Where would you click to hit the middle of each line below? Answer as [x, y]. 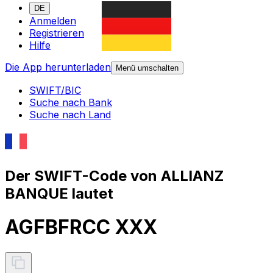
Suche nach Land [70, 115]
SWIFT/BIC [55, 90]
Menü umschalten [147, 68]
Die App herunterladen [58, 67]
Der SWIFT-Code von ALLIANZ [114, 175]
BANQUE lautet [59, 193]
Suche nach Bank [71, 103]
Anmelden [53, 21]
